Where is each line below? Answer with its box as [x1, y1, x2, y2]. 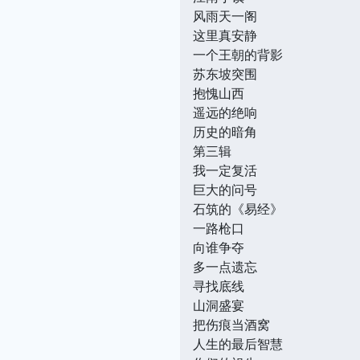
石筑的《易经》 [193, 199, 283, 218]
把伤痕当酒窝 [193, 315, 270, 333]
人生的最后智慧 [193, 334, 283, 353]
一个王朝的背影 [193, 45, 283, 63]
